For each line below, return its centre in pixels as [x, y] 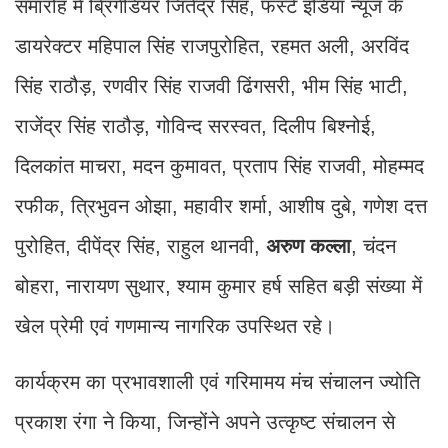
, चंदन [373, 245]
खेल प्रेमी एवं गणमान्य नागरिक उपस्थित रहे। [175, 325]
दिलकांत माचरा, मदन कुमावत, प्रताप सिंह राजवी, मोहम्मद [219, 165]
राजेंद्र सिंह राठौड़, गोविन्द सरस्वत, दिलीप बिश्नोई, [195, 125]
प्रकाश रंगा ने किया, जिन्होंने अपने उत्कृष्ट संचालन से [205, 421]
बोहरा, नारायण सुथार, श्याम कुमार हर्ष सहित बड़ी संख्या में [218, 285]
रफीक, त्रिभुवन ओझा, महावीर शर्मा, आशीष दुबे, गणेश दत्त [221, 205]
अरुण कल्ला [308, 245]
